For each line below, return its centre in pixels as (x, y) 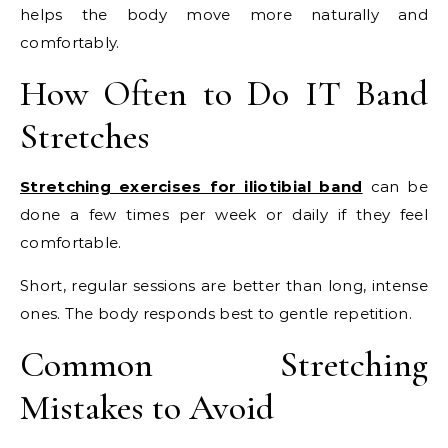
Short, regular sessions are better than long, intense (224, 286)
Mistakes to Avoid (147, 408)
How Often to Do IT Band (224, 94)
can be (395, 187)
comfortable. (71, 243)
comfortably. (70, 43)
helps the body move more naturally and (224, 15)
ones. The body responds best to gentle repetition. (216, 314)
